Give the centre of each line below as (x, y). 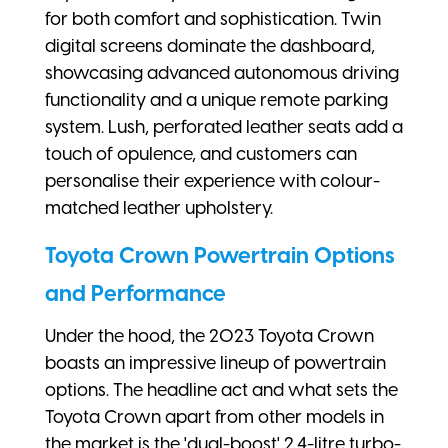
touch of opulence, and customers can (201, 153)
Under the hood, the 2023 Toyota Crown (209, 335)
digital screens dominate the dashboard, (210, 45)
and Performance (135, 293)
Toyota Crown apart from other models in (214, 416)
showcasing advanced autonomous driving (222, 72)
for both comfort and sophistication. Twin (213, 18)
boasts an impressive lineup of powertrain (215, 362)
